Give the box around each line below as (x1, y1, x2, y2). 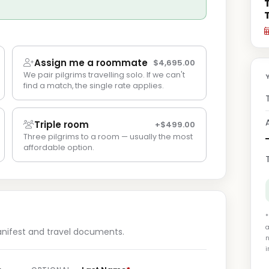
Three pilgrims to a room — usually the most (23, 131, 193, 142)
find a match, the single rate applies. (23, 80, 164, 91)
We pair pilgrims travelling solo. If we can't (23, 70, 185, 80)
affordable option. (23, 142, 94, 153)
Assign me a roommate (34, 56, 148, 69)
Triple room (34, 118, 89, 131)
